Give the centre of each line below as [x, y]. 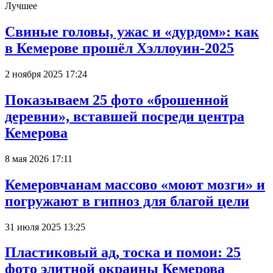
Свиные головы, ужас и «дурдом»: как [132, 32]
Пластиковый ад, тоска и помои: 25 [123, 253]
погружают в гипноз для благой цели [127, 201]
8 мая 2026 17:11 [39, 158]
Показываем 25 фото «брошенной [117, 100]
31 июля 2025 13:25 [45, 227]
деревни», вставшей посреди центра [125, 116]
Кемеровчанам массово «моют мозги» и [135, 184]
